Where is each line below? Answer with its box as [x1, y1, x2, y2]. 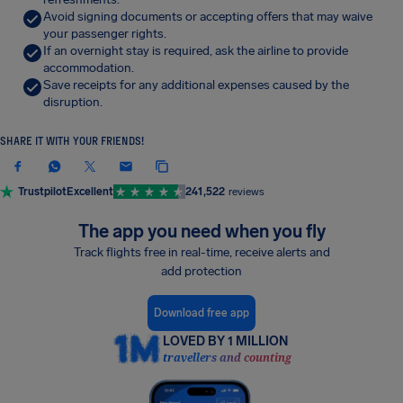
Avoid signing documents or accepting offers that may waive [43, 9, 372, 24]
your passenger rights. [43, 26, 166, 41]
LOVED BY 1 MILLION [162, 334, 288, 350]
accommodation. [43, 60, 134, 76]
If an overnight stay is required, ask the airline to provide [43, 43, 348, 58]
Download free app [154, 306, 249, 319]
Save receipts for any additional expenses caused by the [43, 77, 349, 93]
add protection [161, 264, 242, 279]
